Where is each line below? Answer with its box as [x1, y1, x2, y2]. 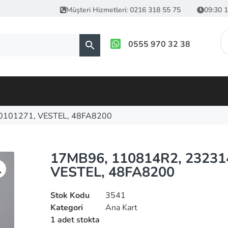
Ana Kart [105, 202, 138, 213]
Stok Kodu [50, 189, 90, 201]
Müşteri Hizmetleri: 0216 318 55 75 [66, 5, 181, 15]
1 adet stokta [50, 214, 100, 225]
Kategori [50, 202, 83, 213]
